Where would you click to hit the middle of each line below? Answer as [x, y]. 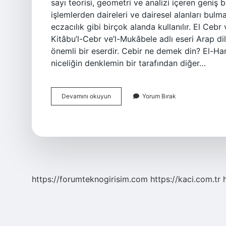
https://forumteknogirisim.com [90, 179]
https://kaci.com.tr [185, 179]
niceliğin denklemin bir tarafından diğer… [128, 63]
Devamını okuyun [86, 96]
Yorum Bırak [159, 96]
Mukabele [125, 105]
